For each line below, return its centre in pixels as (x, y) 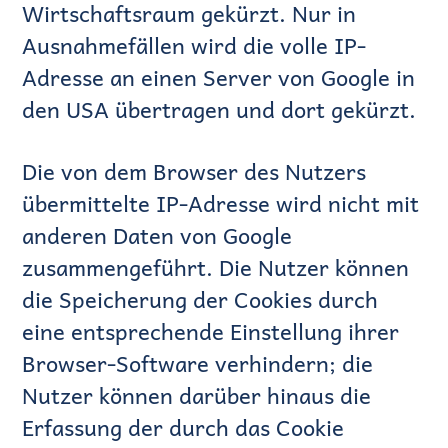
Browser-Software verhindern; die (198, 363)
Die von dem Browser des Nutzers (194, 171)
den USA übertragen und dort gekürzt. (219, 109)
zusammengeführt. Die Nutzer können (216, 267)
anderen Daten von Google (157, 235)
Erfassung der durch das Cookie (183, 427)
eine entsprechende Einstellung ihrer (211, 331)
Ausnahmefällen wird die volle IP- (194, 45)
